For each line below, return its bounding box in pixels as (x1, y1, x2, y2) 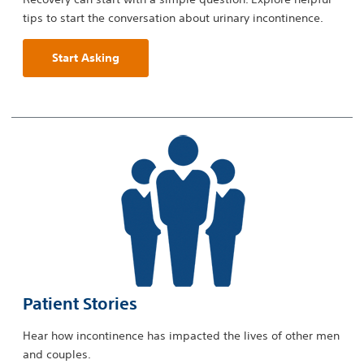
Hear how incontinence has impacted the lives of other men (23, 328, 340, 344)
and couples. (23, 347, 91, 362)
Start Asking (52, 50, 119, 66)
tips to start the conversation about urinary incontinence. (23, 11, 323, 26)
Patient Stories (23, 294, 137, 315)
